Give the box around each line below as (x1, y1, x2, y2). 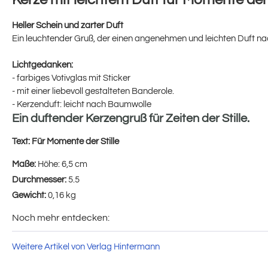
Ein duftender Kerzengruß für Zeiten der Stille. (12, 112, 249, 124)
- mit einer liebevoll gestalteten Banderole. (12, 86, 174, 96)
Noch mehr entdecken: (12, 212, 109, 223)
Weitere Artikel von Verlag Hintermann (12, 242, 160, 251)
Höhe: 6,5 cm (38, 159, 87, 169)
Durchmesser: (12, 175, 68, 184)
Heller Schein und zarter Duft (12, 20, 123, 30)
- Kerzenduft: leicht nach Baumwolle (12, 99, 151, 109)
